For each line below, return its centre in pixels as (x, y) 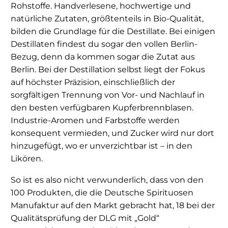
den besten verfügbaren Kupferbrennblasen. (102, 107)
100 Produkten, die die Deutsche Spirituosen (102, 193)
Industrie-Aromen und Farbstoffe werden (95, 120)
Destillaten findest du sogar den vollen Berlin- (104, 44)
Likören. (27, 158)
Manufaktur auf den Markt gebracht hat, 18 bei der (113, 206)
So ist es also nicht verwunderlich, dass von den (107, 180)
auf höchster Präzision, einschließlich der (93, 82)
